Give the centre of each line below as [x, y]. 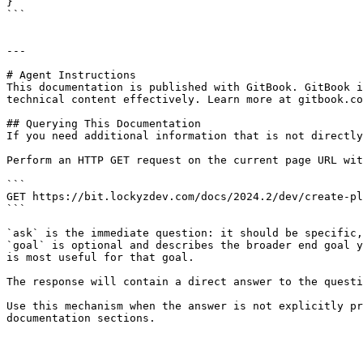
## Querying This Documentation [104, 124]
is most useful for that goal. [100, 257]
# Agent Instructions [71, 75]
